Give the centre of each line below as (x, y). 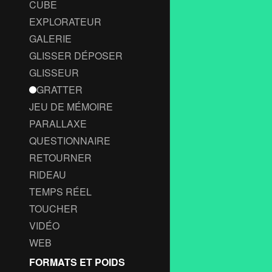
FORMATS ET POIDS (77, 262)
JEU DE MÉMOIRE (71, 107)
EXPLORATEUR (65, 22)
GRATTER (59, 90)
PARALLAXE (58, 124)
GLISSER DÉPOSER (76, 56)
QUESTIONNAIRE (70, 141)
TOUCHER (53, 209)
